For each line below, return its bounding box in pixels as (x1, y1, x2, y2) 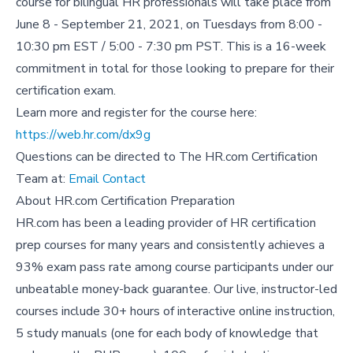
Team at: (16, 170, 69, 188)
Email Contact (69, 170, 146, 188)
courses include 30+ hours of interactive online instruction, (16, 303, 335, 320)
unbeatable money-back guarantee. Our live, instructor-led (16, 281, 337, 298)
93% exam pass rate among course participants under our (16, 258, 333, 276)
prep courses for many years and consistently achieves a (16, 236, 325, 254)
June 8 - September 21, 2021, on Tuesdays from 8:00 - (16, 16, 322, 33)
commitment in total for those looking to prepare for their (16, 60, 334, 77)
